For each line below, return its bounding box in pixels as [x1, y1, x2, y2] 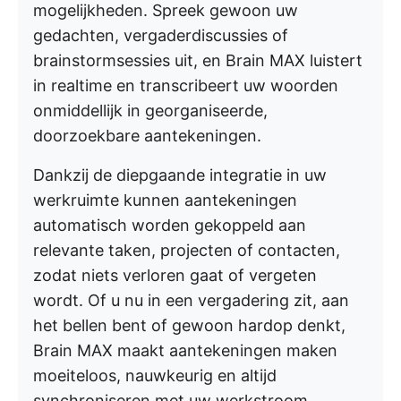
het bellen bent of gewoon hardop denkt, [33, 316, 346, 336]
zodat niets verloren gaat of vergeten [33, 266, 317, 286]
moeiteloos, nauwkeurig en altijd [33, 366, 277, 386]
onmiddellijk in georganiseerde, [33, 101, 268, 121]
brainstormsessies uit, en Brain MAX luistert [33, 51, 363, 71]
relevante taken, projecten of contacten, [33, 241, 340, 260]
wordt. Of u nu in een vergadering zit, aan [33, 291, 349, 311]
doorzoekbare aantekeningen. [33, 126, 261, 146]
